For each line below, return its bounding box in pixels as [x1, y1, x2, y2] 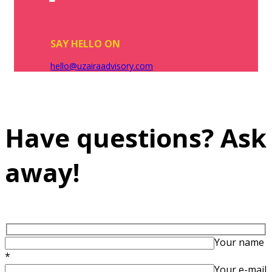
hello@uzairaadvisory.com [50, 60, 153, 72]
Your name [214, 235, 264, 249]
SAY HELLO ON [50, 37, 120, 51]
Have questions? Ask [5, 120, 267, 155]
